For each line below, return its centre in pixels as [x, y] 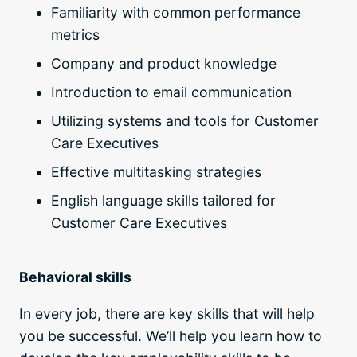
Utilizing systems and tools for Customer [185, 121]
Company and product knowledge [164, 64]
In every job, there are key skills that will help [167, 313]
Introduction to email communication [171, 92]
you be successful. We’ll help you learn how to [171, 335]
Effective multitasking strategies [156, 172]
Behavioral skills [77, 277]
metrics [75, 35]
